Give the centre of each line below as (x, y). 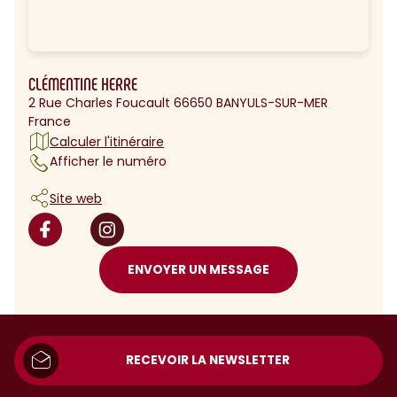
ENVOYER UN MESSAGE (198, 269)
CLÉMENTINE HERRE (83, 83)
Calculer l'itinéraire (107, 141)
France (50, 121)
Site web (76, 198)
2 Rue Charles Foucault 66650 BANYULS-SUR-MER (178, 103)
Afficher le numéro (108, 161)
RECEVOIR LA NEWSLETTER (207, 360)
